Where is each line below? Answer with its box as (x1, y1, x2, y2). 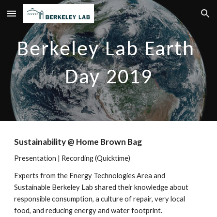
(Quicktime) (93, 154, 131, 162)
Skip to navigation (149, 14, 209, 22)
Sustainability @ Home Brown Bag (14, 137, 142, 147)
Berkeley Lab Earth (16, 39, 195, 61)
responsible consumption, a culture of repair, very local (14, 195, 186, 203)
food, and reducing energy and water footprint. (14, 206, 163, 215)
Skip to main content (8, 14, 77, 22)
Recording (62, 154, 94, 162)
